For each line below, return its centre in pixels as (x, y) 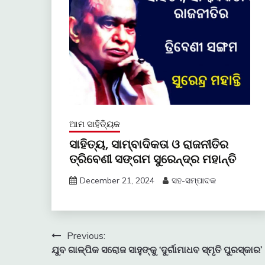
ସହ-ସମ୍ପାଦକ (194, 180)
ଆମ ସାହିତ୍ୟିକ (95, 124)
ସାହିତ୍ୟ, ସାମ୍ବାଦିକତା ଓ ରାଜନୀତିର (149, 144)
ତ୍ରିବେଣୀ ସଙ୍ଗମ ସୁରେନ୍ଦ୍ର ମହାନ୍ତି (153, 159)
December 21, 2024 (117, 180)
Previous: (86, 235)
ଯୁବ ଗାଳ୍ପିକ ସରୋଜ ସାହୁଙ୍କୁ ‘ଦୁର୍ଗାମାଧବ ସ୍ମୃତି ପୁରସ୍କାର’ (157, 249)
